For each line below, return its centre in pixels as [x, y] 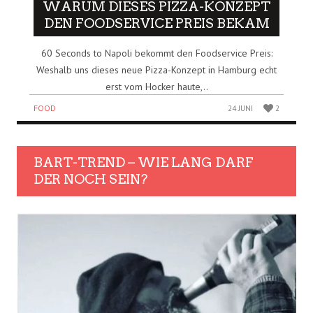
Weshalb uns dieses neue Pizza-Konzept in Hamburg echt [156, 70]
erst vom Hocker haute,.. [156, 87]
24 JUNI [241, 109]
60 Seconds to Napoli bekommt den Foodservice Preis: [156, 53]
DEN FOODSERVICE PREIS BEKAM [156, 24]
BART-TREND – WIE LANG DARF [144, 163]
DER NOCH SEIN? [90, 180]
